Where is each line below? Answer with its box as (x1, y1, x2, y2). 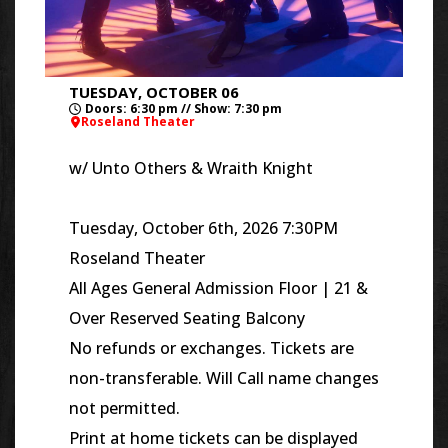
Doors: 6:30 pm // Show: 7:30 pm (85, 99, 282, 117)
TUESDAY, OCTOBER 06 (69, 81, 239, 102)
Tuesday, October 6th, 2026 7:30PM (69, 216, 338, 239)
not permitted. (69, 396, 180, 419)
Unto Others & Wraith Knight (92, 156, 317, 179)
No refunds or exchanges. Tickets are (69, 336, 354, 359)
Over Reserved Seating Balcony (69, 306, 305, 329)
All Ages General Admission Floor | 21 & (69, 276, 368, 299)
